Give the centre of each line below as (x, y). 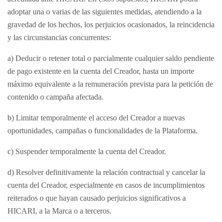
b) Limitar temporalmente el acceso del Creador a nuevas (96, 118)
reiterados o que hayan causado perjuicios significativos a (97, 198)
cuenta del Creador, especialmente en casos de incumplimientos (106, 185)
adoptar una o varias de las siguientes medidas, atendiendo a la (105, 12)
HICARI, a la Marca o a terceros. (59, 211)
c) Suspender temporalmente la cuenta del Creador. (87, 151)
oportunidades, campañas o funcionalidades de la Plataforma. (103, 131)
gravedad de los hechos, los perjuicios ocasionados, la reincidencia (111, 25)
